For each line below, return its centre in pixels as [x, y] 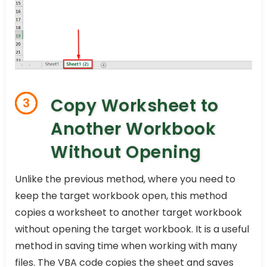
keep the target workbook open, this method [121, 195]
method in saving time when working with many [126, 246]
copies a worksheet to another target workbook [128, 212]
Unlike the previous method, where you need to [125, 179]
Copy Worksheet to [135, 105]
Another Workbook [133, 129]
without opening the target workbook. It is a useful [132, 229]
